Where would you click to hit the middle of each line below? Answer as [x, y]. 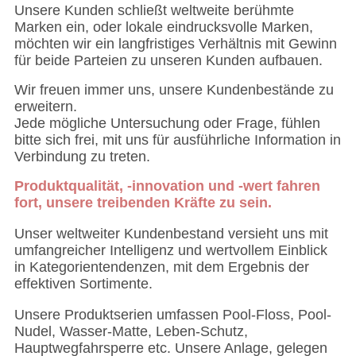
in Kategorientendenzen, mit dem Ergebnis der [161, 267]
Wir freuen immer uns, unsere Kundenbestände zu [174, 90]
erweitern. [45, 107]
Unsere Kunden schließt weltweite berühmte [154, 11]
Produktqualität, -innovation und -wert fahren [167, 186]
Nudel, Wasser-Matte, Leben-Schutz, [131, 332]
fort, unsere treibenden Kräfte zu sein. [143, 203]
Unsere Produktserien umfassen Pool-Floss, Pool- [172, 315]
